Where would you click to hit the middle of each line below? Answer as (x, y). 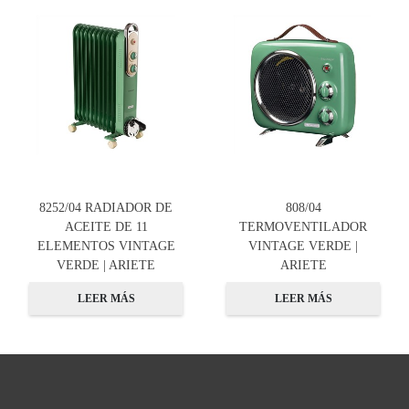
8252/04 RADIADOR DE (106, 208)
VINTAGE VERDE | (303, 246)
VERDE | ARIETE (106, 265)
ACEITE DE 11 (106, 227)
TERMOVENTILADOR (303, 227)
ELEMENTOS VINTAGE (106, 246)
